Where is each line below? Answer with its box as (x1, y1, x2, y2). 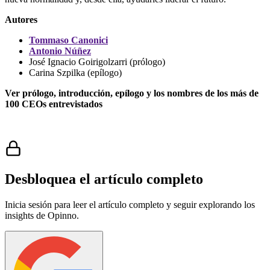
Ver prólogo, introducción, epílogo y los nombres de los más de (5, 87, 259, 98)
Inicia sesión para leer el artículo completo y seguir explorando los (5, 199, 255, 210)
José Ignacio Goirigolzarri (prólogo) (29, 56, 165, 67)
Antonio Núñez (29, 45, 91, 56)
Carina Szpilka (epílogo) (29, 67, 122, 78)
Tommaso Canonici (29, 34, 108, 45)
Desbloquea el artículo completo (5, 171, 203, 187)
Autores (5, 14, 37, 25)
